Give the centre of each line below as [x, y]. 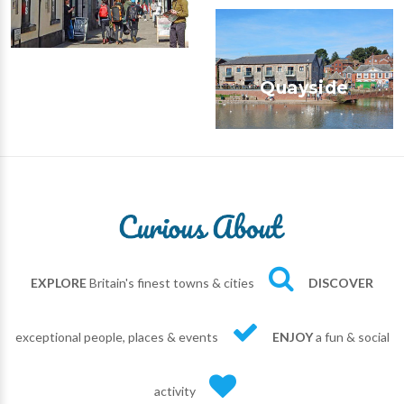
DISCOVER [341, 282]
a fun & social [351, 336]
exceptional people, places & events [116, 336]
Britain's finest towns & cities [170, 282]
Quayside [304, 87]
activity [175, 390]
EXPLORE [59, 282]
